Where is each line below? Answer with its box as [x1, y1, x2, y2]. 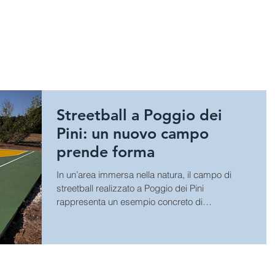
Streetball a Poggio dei [56, 106, 222, 124]
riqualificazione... [56, 209, 123, 221]
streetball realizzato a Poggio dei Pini [56, 182, 204, 194]
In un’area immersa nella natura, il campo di [56, 169, 231, 180]
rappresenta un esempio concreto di [56, 196, 203, 207]
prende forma [56, 142, 155, 161]
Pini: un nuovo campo [56, 124, 209, 142]
